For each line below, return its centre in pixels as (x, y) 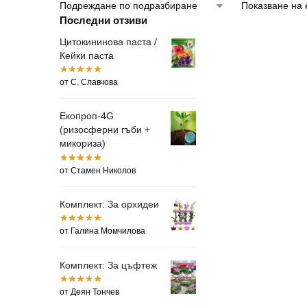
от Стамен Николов (98, 170)
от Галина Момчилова (102, 231)
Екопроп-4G (87, 116)
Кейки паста (87, 55)
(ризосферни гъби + (105, 130)
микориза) (83, 144)
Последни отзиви (103, 20)
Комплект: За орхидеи (109, 205)
